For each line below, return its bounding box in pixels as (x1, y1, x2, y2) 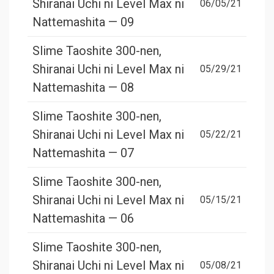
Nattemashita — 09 (32, 15, 134, 30)
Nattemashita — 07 (32, 146, 134, 161)
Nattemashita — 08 (32, 80, 134, 95)
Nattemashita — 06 (32, 211, 134, 226)
